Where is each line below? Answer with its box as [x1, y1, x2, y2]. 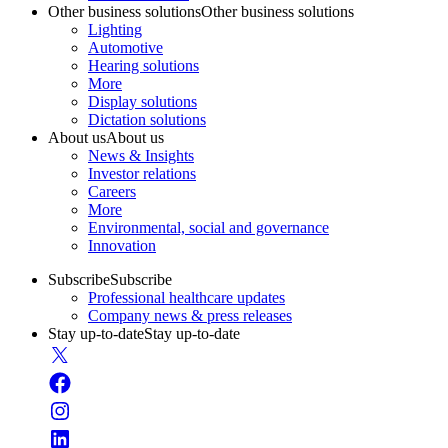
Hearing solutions [88, 57, 199, 75]
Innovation [88, 237, 156, 255]
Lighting [88, 21, 142, 39]
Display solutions [88, 93, 197, 111]
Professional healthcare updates [88, 289, 285, 307]
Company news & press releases [88, 307, 292, 325]
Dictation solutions [88, 111, 206, 129]
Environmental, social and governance [88, 219, 329, 237]
